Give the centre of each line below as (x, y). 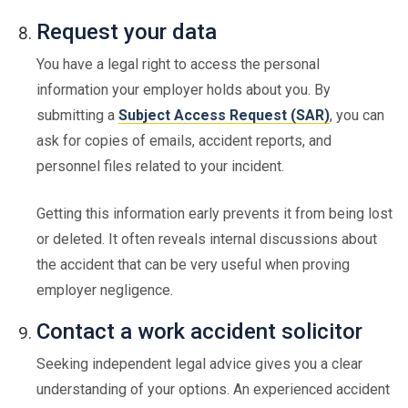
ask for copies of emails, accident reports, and (184, 141)
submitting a (77, 115)
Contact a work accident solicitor (199, 331)
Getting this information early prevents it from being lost (214, 214)
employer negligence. (105, 290)
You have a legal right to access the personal (178, 64)
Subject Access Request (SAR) (224, 115)
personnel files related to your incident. (160, 166)
